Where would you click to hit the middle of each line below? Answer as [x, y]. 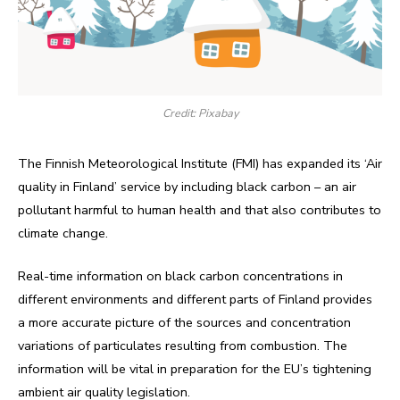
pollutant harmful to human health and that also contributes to [200, 209]
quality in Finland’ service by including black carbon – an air [187, 186]
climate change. [63, 233]
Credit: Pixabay [200, 112]
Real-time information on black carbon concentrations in [180, 275]
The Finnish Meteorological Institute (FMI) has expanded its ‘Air [200, 163]
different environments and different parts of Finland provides [195, 299]
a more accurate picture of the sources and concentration [184, 322]
